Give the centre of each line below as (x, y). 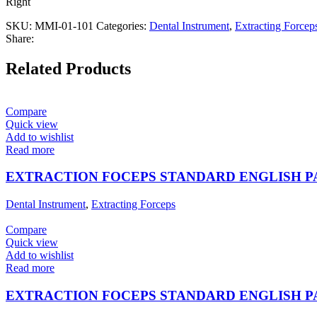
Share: (20, 38)
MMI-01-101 (65, 25)
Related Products (68, 68)
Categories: (121, 25)
